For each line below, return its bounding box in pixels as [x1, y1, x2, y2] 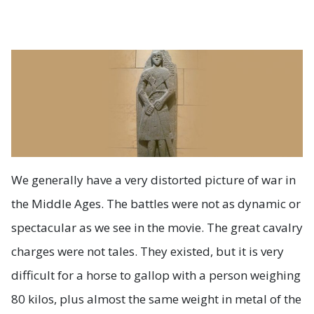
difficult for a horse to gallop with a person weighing [11, 267, 301, 284]
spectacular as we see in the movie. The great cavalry [11, 219, 303, 236]
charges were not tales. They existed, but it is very [11, 243, 284, 260]
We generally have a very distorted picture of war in [11, 172, 296, 189]
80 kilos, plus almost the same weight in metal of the [11, 291, 301, 308]
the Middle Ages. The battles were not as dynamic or [11, 196, 301, 212]
